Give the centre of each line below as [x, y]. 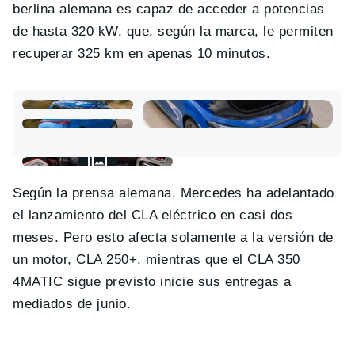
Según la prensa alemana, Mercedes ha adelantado [174, 193]
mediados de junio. [72, 304]
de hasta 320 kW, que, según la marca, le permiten [173, 32]
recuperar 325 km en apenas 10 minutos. [142, 54]
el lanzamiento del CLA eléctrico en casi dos [153, 216]
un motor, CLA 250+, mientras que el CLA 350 [157, 260]
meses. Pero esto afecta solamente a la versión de [173, 238]
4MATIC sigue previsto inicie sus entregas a [152, 282]
